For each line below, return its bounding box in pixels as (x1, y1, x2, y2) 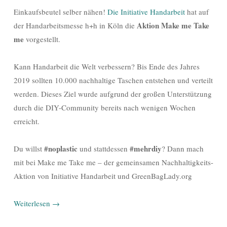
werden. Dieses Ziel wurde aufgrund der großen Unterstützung (14, 89, 212, 99)
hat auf (185, 7, 209, 17)
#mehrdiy (130, 143, 162, 155)
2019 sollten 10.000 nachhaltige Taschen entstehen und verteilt (14, 75, 213, 86)
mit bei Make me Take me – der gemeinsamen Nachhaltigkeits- (14, 157, 213, 168)
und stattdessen (78, 143, 130, 154)
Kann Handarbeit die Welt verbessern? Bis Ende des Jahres (14, 61, 200, 72)
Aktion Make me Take (137, 20, 209, 31)
